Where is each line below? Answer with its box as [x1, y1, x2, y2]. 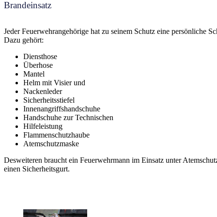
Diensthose [23, 52, 57, 61]
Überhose [23, 61, 53, 70]
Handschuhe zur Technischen [23, 113, 113, 122]
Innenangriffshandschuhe [23, 105, 100, 113]
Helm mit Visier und [23, 78, 85, 87]
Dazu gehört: [4, 36, 44, 45]
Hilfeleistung [23, 122, 62, 131]
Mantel [23, 70, 45, 78]
